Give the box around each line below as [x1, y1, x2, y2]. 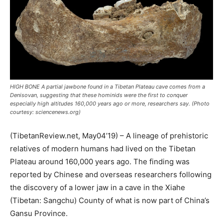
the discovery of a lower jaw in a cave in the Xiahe [10, 183, 185, 193]
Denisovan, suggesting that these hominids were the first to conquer [10, 92, 188, 99]
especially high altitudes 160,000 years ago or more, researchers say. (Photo [10, 100, 210, 108]
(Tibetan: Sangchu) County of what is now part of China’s [10, 196, 210, 206]
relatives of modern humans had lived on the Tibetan [10, 144, 196, 154]
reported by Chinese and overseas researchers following [10, 170, 212, 180]
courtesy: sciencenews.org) [10, 109, 81, 116]
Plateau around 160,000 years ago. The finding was [10, 157, 190, 167]
